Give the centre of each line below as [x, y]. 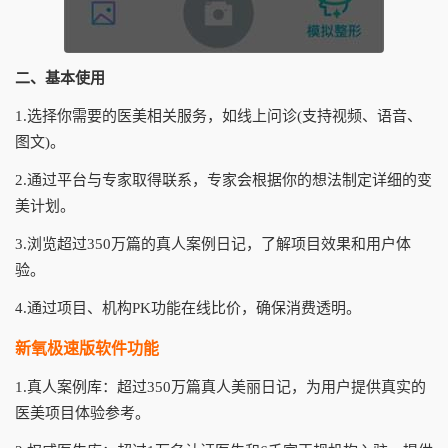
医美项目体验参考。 [82, 413]
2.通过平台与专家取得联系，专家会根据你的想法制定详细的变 [223, 180]
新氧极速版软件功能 [87, 348]
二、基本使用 [60, 78]
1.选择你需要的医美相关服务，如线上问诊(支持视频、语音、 [218, 116]
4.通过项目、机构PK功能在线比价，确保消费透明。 [188, 308]
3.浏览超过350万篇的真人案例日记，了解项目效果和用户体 [213, 244]
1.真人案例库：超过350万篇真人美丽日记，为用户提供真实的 [220, 387]
